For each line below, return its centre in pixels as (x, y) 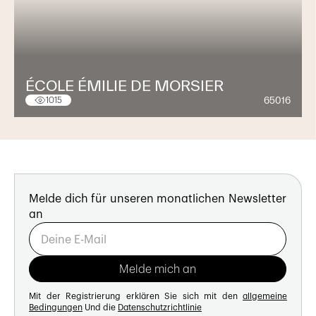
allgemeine (265, 297)
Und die (100, 308)
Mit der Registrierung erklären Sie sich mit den (136, 297)
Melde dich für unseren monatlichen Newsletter (158, 199)
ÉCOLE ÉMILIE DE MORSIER (124, 86)
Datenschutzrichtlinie (160, 308)
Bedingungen (56, 308)
